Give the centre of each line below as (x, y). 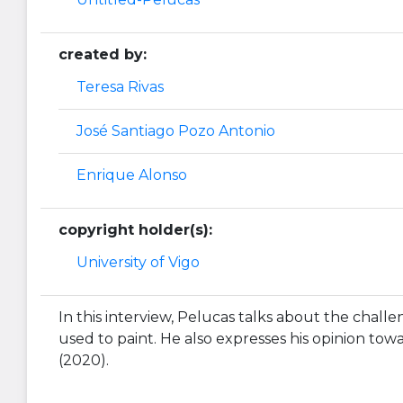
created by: (103, 54)
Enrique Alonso (132, 175)
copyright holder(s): (135, 230)
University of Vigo (138, 262)
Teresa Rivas (120, 87)
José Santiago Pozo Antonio (176, 131)
